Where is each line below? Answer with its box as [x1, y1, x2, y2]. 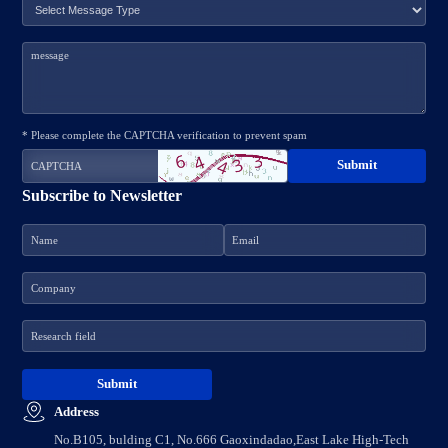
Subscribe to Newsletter [22, 186, 183, 204]
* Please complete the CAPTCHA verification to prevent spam [22, 129, 308, 142]
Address [53, 403, 99, 419]
